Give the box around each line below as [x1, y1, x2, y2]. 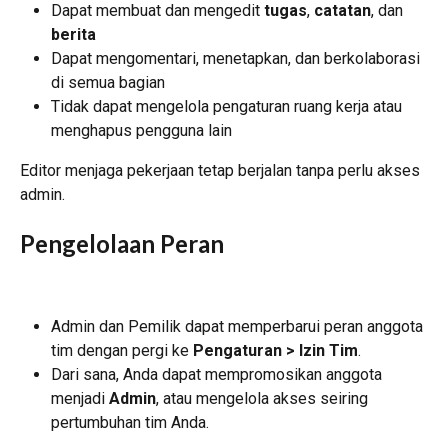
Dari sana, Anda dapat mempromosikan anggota [51, 364, 386, 384]
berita [51, 24, 96, 44]
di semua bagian [51, 72, 165, 92]
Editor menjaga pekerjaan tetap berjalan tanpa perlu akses [20, 160, 424, 180]
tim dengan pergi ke [51, 340, 193, 360]
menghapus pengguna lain [51, 120, 232, 140]
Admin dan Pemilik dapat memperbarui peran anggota [51, 316, 427, 336]
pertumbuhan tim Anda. [51, 412, 209, 432]
